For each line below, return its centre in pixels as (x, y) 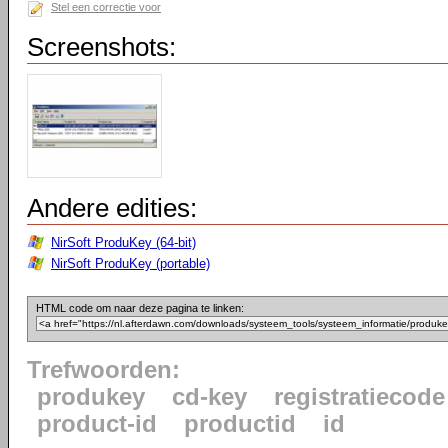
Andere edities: (112, 208)
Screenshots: (101, 47)
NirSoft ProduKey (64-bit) (123, 242)
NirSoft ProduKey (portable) (130, 263)
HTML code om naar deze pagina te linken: (140, 308)
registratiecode (359, 397)
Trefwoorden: (103, 370)
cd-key (209, 397)
